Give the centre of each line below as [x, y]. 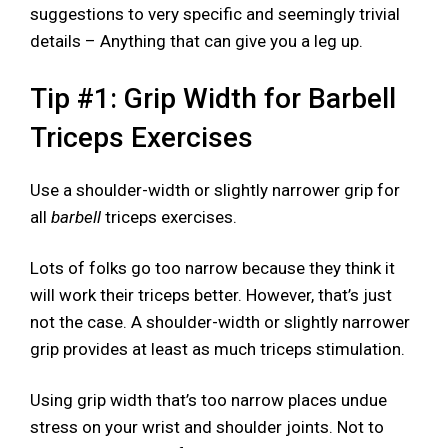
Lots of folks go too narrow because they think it [212, 268]
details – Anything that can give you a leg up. [196, 41]
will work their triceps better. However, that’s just [211, 295]
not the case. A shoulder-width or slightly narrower [220, 322]
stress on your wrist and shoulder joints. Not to [207, 426]
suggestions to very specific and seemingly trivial [215, 14]
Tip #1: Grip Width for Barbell [213, 99]
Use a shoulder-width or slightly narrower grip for [215, 190]
